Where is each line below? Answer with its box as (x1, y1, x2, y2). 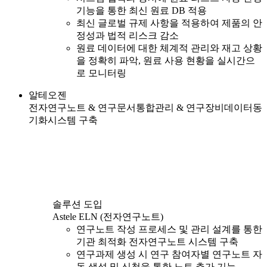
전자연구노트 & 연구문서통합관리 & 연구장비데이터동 (29, 102, 262, 113)
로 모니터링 (76, 67, 126, 78)
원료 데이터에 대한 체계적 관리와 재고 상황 (76, 42, 262, 53)
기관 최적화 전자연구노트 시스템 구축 (76, 236, 238, 247)
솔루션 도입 (52, 198, 103, 209)
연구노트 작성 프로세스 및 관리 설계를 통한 (76, 223, 262, 234)
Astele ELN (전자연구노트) (52, 211, 163, 222)
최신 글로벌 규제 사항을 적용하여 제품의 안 (76, 17, 262, 28)
